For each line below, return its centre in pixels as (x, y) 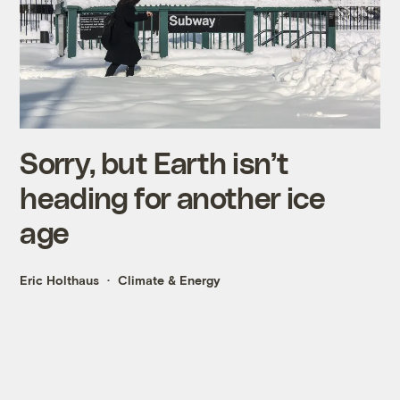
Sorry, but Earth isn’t (154, 162)
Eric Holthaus (60, 280)
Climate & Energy (170, 280)
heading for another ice (173, 197)
